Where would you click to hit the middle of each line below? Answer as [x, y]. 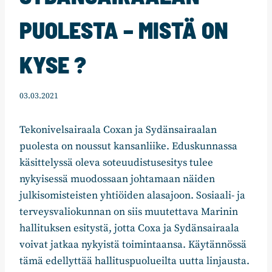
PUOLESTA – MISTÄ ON [124, 29]
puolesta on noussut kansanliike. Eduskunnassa [128, 147]
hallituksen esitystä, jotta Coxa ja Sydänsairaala [129, 229]
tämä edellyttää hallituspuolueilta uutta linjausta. [136, 261]
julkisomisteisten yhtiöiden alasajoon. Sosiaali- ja [132, 196]
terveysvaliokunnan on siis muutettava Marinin [129, 212]
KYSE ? [53, 64]
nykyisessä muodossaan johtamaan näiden [117, 179]
